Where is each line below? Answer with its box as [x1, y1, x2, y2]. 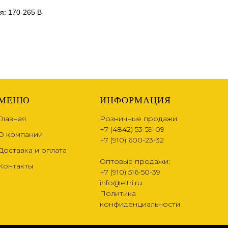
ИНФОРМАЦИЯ [100, 95, 171, 106]
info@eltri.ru [100, 178, 142, 188]
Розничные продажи [100, 114, 177, 124]
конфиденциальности [100, 199, 180, 209]
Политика [100, 189, 136, 198]
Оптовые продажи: [100, 157, 170, 166]
